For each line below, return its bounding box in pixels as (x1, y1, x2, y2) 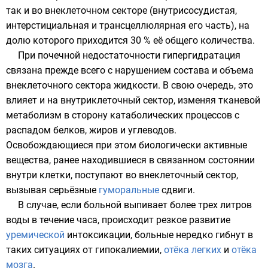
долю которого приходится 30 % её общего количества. (6, 35, 255, 46)
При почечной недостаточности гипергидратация (18, 50, 240, 61)
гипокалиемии (95, 244, 160, 255)
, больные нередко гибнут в (130, 229, 253, 240)
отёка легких (164, 244, 221, 255)
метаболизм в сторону (6, 109, 110, 121)
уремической (6, 229, 65, 240)
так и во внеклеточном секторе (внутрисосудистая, (6, 5, 237, 16)
